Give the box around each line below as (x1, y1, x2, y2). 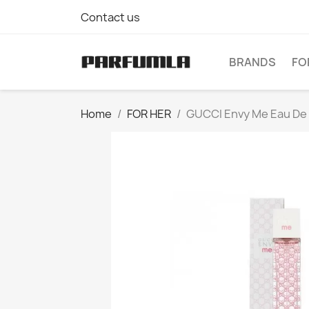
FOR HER (127, 106, 171, 121)
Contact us (81, 10, 140, 25)
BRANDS (229, 54, 276, 70)
